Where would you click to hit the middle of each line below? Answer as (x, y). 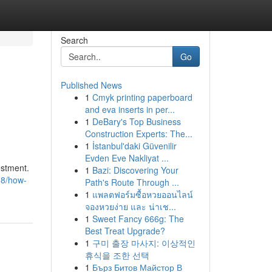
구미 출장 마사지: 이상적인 (144, 243)
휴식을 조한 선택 (117, 255)
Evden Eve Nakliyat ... (127, 158)
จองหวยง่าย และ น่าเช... (130, 206)
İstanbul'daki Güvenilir (134, 146)
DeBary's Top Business (136, 121)
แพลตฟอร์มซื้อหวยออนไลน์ (142, 194)
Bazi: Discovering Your (135, 170)
